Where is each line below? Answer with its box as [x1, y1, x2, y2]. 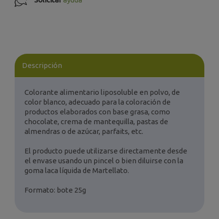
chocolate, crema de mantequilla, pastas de [24, 117, 168, 126]
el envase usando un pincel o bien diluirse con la [24, 156, 183, 165]
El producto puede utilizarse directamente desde [24, 146, 187, 155]
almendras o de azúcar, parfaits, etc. [24, 127, 143, 135]
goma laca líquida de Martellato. [24, 166, 129, 175]
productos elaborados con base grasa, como [24, 107, 170, 116]
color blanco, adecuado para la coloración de [24, 97, 171, 106]
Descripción [22, 61, 62, 69]
